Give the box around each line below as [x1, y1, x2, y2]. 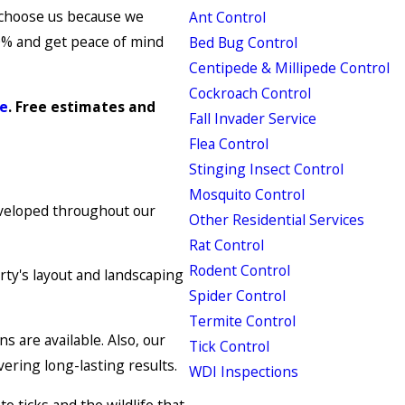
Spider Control [188, 285, 286, 306]
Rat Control [188, 234, 264, 255]
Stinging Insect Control [188, 158, 344, 179]
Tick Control [188, 335, 269, 356]
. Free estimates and [7, 96, 155, 117]
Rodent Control [188, 259, 290, 280]
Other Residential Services [188, 209, 364, 230]
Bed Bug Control [188, 32, 297, 52]
